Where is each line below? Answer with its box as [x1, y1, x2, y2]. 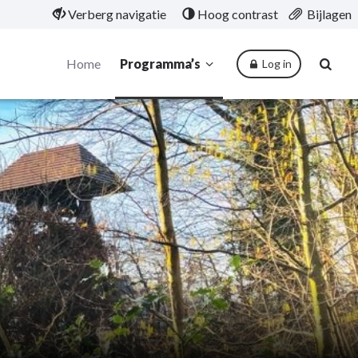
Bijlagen [307, 6, 352, 22]
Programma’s [119, 56, 201, 71]
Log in [261, 57, 292, 70]
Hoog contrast [197, 6, 278, 22]
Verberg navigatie [68, 6, 166, 22]
